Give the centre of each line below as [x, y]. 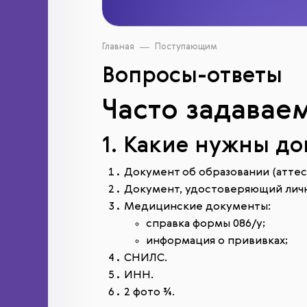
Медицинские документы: [197, 207]
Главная [118, 47]
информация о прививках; [217, 241]
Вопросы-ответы [192, 76]
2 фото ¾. [149, 293]
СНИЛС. [146, 258]
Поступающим [186, 47]
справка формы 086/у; [206, 224]
